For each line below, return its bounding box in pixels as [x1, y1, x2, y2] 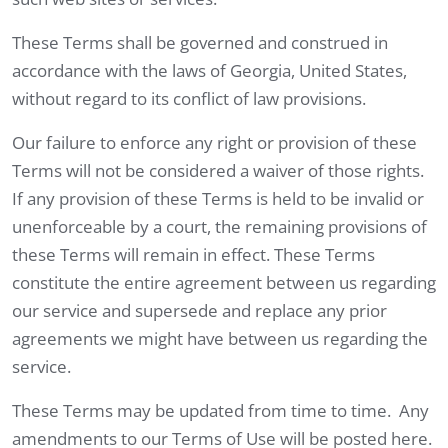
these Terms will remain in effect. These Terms [12, 242, 375, 266]
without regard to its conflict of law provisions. [12, 86, 366, 110]
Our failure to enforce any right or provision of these [12, 130, 417, 154]
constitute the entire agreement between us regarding [12, 270, 436, 294]
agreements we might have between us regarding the [12, 326, 428, 350]
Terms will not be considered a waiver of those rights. [12, 158, 424, 182]
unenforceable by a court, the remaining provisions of [12, 214, 427, 238]
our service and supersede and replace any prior [12, 298, 387, 322]
